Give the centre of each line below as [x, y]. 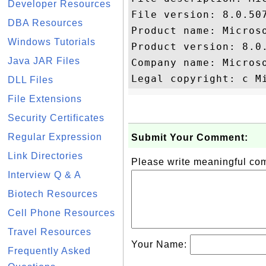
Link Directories [45, 156]
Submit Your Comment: [190, 137]
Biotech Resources [53, 194]
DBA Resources [45, 23]
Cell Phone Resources [61, 213]
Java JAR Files [44, 61]
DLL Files [31, 80]
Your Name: [161, 244]
